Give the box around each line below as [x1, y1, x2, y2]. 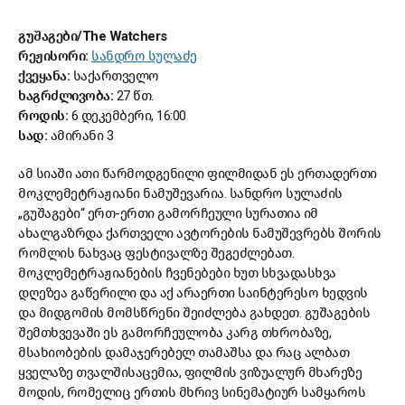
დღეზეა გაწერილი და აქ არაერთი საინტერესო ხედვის [18, 285, 368, 302]
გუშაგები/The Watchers [18, 28, 167, 45]
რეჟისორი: [18, 48, 91, 65]
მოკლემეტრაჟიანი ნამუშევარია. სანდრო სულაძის [18, 185, 343, 202]
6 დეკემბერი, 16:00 [71, 108, 186, 125]
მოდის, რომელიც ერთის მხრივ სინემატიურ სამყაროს [18, 384, 365, 401]
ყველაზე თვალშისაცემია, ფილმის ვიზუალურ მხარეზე [18, 364, 362, 381]
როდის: [18, 108, 71, 125]
